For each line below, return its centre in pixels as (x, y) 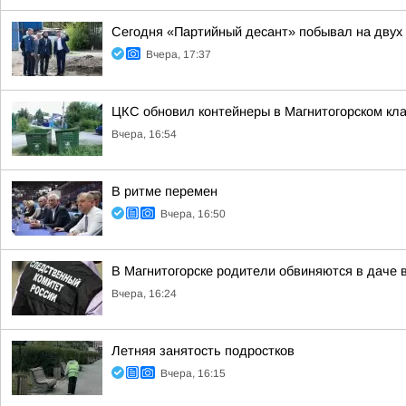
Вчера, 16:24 (144, 294)
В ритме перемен (164, 191)
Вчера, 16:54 (144, 134)
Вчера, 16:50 (193, 214)
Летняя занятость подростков (203, 351)
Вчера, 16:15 (193, 373)
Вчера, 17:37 (179, 54)
